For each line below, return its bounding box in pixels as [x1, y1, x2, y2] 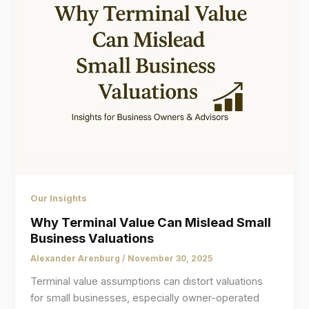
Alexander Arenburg [30, 254, 123, 264]
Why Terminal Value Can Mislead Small [30, 214, 272, 230]
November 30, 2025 [128, 254, 213, 264]
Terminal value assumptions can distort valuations [30, 275, 263, 288]
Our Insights [30, 192, 88, 203]
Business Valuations [30, 230, 154, 246]
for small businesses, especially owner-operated [30, 292, 260, 305]
